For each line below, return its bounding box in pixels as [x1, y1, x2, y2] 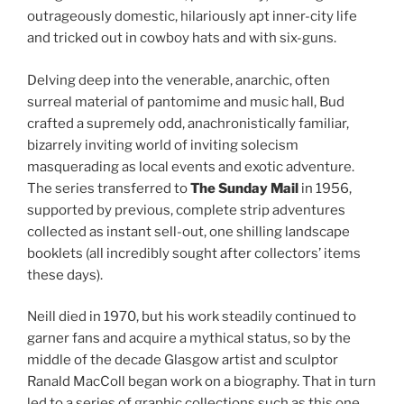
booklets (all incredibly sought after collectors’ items [27, 244, 361, 262]
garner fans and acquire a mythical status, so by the [27, 330, 351, 347]
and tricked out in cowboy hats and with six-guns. [27, 30, 336, 47]
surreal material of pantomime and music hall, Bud [27, 93, 344, 110]
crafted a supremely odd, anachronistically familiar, [27, 115, 349, 132]
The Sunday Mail [190, 179, 298, 197]
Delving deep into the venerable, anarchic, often [27, 71, 330, 88]
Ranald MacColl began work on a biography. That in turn [27, 373, 376, 390]
